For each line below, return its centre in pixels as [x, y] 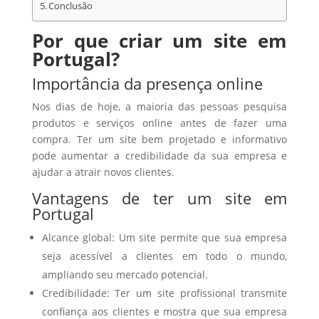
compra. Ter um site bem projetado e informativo [159, 139]
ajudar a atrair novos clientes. [103, 172]
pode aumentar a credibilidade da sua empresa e [159, 156]
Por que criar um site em [159, 41]
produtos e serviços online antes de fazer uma [159, 123]
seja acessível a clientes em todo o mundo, [164, 256]
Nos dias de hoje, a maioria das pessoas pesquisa [159, 106]
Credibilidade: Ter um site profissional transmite [164, 293]
